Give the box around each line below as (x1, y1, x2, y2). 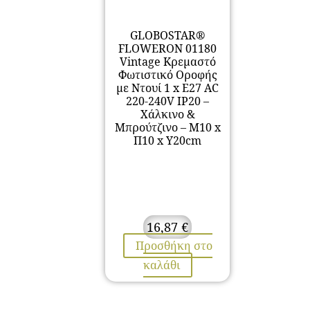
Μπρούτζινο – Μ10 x (114, 120, 221, 135)
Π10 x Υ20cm (134, 133, 201, 148)
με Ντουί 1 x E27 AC (116, 80, 219, 95)
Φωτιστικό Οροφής (118, 67, 217, 82)
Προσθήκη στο (135, 237, 212, 253)
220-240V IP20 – (126, 93, 209, 109)
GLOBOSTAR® (129, 28, 206, 43)
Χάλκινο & (140, 107, 195, 122)
